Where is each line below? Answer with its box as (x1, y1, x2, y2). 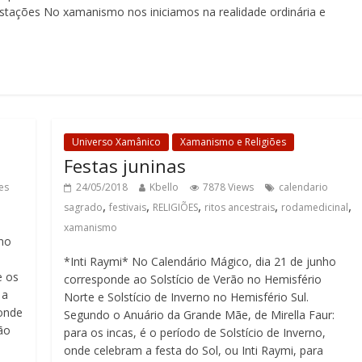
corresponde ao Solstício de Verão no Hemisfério (64, 271, 322, 287)
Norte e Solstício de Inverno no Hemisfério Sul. (64, 289, 309, 305)
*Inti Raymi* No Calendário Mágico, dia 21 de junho (64, 254, 337, 269)
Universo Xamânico (72, 135, 162, 149)
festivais (109, 200, 147, 214)
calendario (279, 180, 329, 194)
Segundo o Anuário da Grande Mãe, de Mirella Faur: (64, 307, 335, 322)
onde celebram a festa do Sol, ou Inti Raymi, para (64, 343, 324, 358)
